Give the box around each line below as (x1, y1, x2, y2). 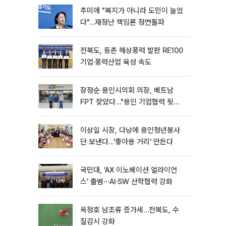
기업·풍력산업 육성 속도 (80, 58, 151, 67)
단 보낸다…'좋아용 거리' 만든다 (80, 137, 173, 146)
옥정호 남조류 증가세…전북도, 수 (80, 205, 179, 214)
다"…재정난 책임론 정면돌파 (80, 18, 164, 27)
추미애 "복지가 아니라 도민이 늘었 (80, 6, 183, 15)
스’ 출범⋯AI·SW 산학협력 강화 (80, 177, 173, 186)
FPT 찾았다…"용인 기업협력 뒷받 (80, 97, 180, 106)
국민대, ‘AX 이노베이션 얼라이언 (80, 165, 177, 175)
